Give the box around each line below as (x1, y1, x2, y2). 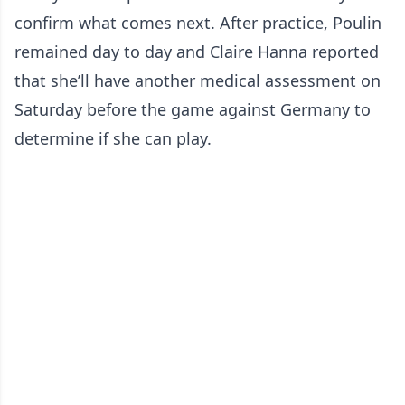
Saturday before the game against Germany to (14, 98, 371, 120)
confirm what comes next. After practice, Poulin (14, 11, 381, 33)
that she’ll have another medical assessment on (14, 69, 381, 91)
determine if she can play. (14, 127, 212, 149)
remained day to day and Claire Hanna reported (14, 40, 379, 62)
